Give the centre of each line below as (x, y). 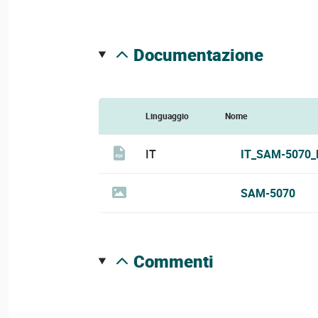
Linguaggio (167, 116)
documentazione (204, 55)
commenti (179, 261)
